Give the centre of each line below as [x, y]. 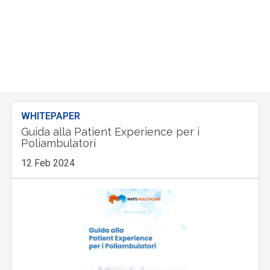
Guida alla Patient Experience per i [111, 131]
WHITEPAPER [51, 116]
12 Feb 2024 [48, 163]
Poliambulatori [59, 143]
